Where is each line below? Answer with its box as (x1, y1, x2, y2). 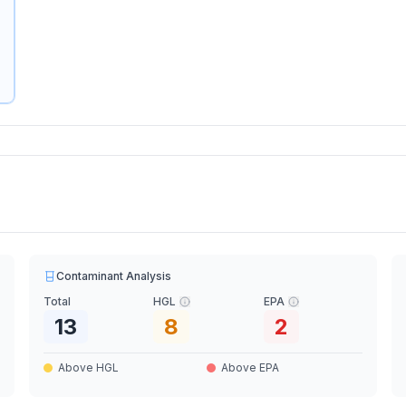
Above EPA (220, 361, 279, 374)
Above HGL (58, 361, 120, 374)
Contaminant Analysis (56, 269, 172, 283)
